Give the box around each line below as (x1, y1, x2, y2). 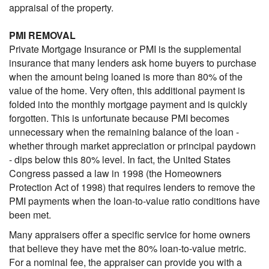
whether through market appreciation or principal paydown (9, 139, 256, 153)
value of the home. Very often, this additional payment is (9, 83, 245, 97)
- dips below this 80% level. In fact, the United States (9, 153, 231, 166)
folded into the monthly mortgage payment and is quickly (9, 97, 247, 111)
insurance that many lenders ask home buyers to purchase (9, 56, 256, 70)
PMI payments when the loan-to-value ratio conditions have (9, 194, 260, 208)
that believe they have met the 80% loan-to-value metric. (9, 241, 246, 255)
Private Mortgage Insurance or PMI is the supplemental (9, 42, 241, 56)
